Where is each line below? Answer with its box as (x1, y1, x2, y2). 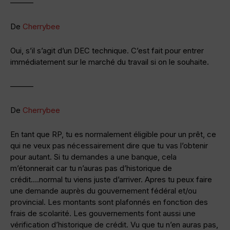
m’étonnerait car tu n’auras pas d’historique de (10, 163, 172, 173)
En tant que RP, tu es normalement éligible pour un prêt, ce (10, 129, 216, 139)
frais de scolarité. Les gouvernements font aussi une (10, 208, 196, 218)
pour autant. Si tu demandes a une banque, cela (10, 151, 177, 162)
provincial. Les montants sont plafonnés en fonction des (10, 197, 208, 207)
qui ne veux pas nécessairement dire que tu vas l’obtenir (10, 140, 208, 150)
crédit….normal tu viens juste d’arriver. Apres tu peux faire (10, 174, 212, 184)
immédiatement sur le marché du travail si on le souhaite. (10, 56, 209, 67)
